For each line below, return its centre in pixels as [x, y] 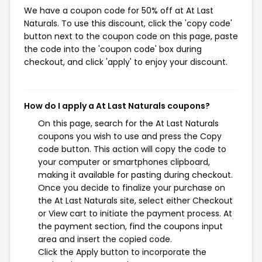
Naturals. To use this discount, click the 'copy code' [128, 23]
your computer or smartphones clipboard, [124, 162]
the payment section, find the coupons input [130, 226]
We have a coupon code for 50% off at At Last [119, 11]
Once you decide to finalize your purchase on [132, 188]
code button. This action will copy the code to [132, 149]
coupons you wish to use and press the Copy [130, 136]
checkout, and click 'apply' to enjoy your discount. [126, 62]
